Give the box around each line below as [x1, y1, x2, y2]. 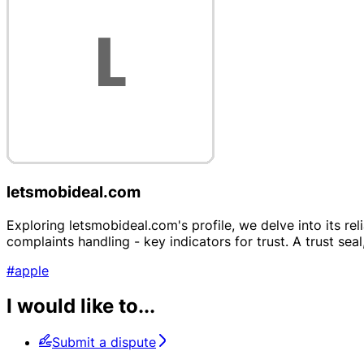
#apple [6, 262, 49, 279]
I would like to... [6, 294, 155, 318]
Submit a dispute [52, 334, 156, 351]
